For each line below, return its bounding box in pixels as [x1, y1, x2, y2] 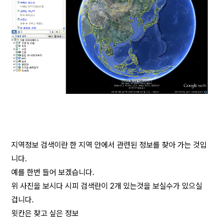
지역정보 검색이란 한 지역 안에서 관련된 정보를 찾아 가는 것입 [11, 140, 207, 150]
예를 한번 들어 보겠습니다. [11, 168, 94, 177]
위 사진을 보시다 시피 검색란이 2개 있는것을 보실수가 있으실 [11, 181, 202, 191]
